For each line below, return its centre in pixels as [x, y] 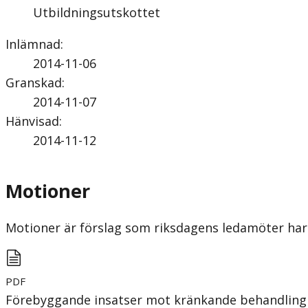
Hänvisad [32, 121]
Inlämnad [33, 44]
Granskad [34, 82]
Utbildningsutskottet [97, 12]
